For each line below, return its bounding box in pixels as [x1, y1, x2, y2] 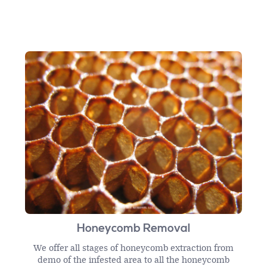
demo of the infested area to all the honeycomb [38, 255, 229, 266]
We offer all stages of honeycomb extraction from [33, 243, 234, 254]
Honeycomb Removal [77, 221, 190, 236]
